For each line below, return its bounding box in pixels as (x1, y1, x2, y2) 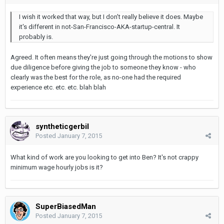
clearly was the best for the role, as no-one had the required (10, 73, 181, 81)
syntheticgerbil (35, 121, 89, 131)
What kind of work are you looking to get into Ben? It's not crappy (10, 153, 198, 161)
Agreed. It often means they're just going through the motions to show (10, 53, 212, 61)
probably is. (19, 32, 53, 40)
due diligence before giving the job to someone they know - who (10, 63, 196, 71)
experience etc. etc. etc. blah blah (10, 83, 106, 91)
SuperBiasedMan (35, 201, 96, 211)
